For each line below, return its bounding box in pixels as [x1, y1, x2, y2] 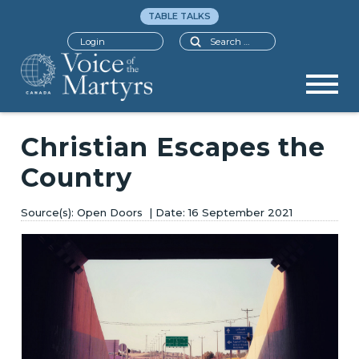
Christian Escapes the [21, 131, 326, 163]
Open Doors [77, 206, 143, 219]
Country [21, 162, 132, 193]
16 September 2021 [188, 206, 293, 219]
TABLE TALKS [148, 10, 211, 22]
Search [178, 32, 216, 45]
